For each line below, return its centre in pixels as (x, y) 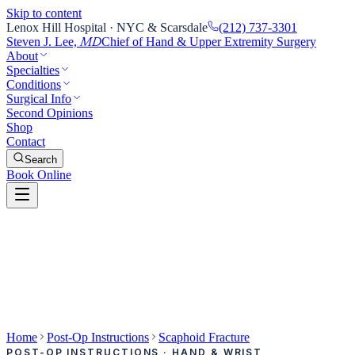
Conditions (34, 84)
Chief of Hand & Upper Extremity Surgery (209, 42)
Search (41, 160)
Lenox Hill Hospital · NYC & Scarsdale (107, 27)
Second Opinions (50, 113)
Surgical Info (39, 99)
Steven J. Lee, (42, 42)
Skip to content (44, 13)
